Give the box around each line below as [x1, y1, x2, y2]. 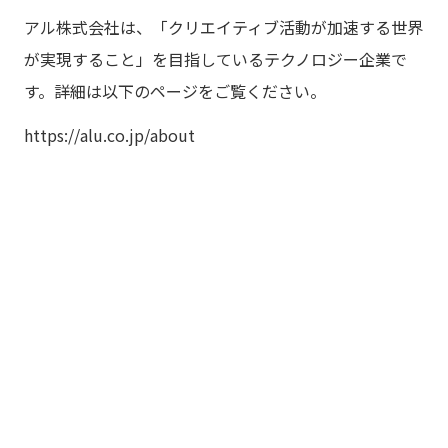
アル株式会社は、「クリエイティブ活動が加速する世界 [24, 15, 423, 39]
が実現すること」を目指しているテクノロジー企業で [24, 47, 407, 71]
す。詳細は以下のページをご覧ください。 [24, 79, 326, 103]
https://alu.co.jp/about [24, 123, 195, 147]
